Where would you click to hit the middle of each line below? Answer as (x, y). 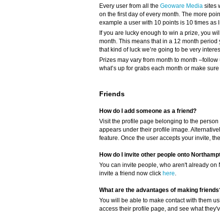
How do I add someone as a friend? (148, 111)
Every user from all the (130, 6)
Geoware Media (181, 6)
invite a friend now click (131, 174)
